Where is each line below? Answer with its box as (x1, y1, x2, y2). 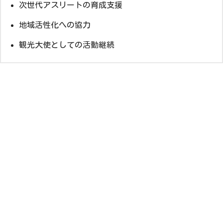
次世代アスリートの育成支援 (19, 1, 122, 9)
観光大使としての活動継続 (19, 41, 114, 49)
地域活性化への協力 (19, 21, 91, 29)
